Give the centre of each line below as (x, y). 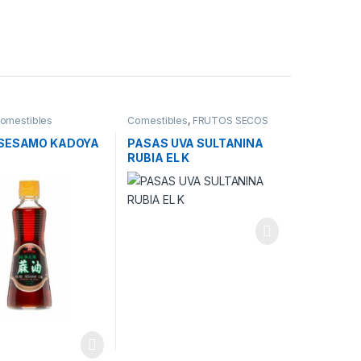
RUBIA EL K (159, 157)
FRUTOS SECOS (230, 121)
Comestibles (158, 121)
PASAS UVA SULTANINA (195, 143)
